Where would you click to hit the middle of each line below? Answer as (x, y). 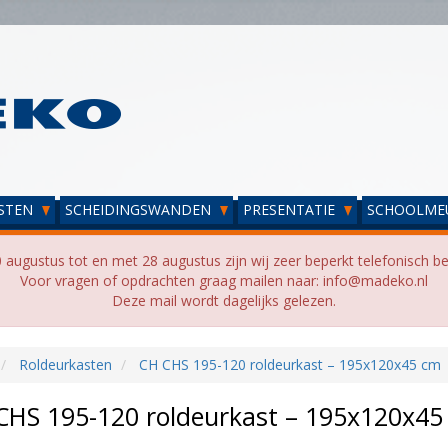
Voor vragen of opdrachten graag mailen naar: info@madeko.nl (224, 280)
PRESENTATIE (291, 209)
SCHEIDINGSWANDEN (140, 209)
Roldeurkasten (65, 364)
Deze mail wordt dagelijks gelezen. (224, 300)
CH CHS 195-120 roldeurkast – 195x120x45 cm (289, 364)
